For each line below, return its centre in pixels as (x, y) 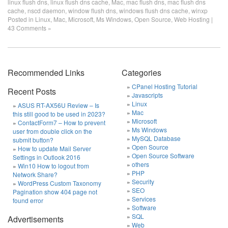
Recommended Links (46, 73)
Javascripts (147, 95)
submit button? (33, 140)
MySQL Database (156, 138)
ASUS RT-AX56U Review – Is (59, 105)
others (140, 164)
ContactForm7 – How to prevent (62, 122)
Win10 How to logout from (53, 166)
